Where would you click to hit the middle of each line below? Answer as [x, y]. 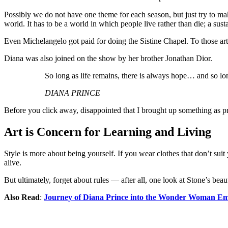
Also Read [22, 197]
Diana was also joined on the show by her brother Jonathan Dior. [108, 58]
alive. [13, 162]
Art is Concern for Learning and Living [108, 132]
